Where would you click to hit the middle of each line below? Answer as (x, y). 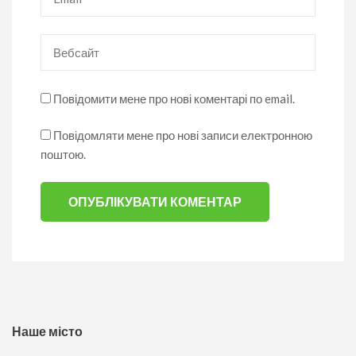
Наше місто (47, 331)
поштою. (63, 154)
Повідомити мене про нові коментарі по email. (174, 98)
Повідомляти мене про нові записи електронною (183, 135)
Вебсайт (63, 43)
